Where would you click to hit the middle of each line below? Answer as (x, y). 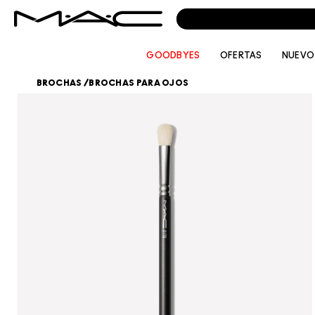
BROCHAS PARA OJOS (139, 83)
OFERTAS (241, 56)
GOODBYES (173, 56)
